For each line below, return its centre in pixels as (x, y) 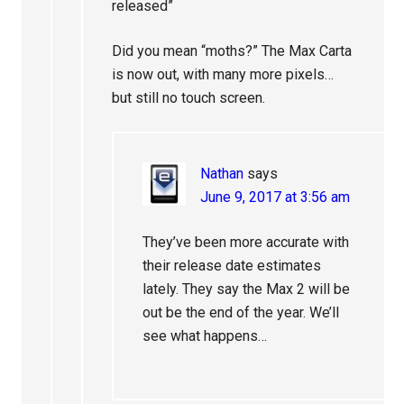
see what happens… (205, 336)
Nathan (222, 174)
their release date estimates (232, 266)
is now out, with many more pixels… (223, 75)
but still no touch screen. (189, 98)
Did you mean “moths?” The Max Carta (232, 51)
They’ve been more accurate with (246, 243)
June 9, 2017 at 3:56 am (275, 197)
